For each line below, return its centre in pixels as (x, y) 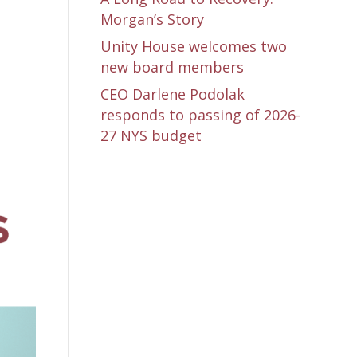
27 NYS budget (151, 135)
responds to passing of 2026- (200, 115)
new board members (172, 67)
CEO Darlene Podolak (172, 94)
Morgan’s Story (152, 19)
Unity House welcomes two (193, 46)
